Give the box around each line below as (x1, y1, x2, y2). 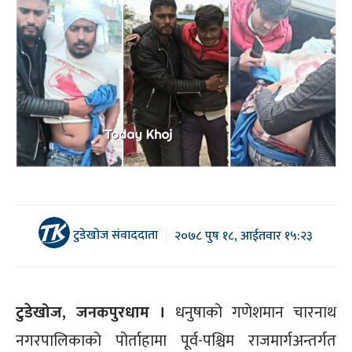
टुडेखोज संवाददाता (70, 224, 159, 246)
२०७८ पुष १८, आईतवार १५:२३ (174, 225, 313, 247)
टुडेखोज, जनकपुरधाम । (16, 299, 166, 327)
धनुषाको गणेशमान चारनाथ (165, 299, 336, 327)
